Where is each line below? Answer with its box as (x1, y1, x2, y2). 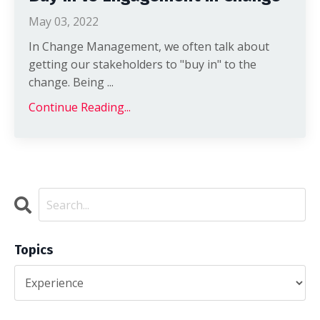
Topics (14, 242, 53, 258)
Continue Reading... (29, 99, 131, 115)
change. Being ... (29, 74, 114, 90)
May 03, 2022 (29, 14, 99, 29)
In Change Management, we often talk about (29, 39, 269, 54)
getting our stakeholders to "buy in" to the (29, 56, 256, 72)
